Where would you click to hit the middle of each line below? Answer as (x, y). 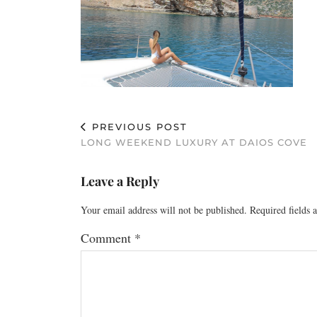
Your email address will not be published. (164, 209)
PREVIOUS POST (138, 126)
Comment (108, 237)
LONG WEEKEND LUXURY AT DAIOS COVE (194, 142)
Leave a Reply (120, 181)
